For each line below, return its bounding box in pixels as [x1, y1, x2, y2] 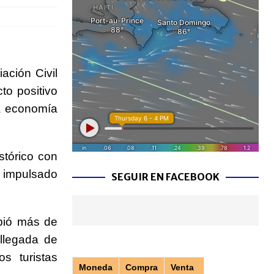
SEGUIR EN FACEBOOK [111, 171, 220, 183]
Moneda [78, 262, 113, 273]
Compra [125, 262, 158, 273]
